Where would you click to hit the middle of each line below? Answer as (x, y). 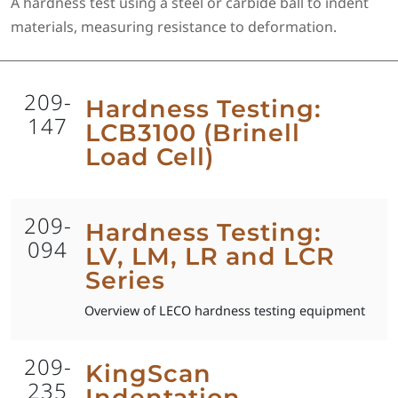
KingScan (148, 373)
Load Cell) (149, 157)
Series (125, 280)
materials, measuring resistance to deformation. (174, 27)
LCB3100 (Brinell (192, 133)
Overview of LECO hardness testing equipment (225, 310)
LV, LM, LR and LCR (210, 256)
